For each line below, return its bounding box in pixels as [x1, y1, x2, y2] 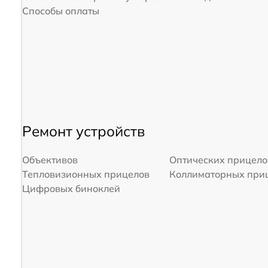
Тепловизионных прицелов [22, 167, 150, 180]
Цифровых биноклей [22, 182, 120, 194]
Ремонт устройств [22, 121, 145, 140]
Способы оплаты [22, 5, 99, 17]
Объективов [22, 153, 78, 166]
